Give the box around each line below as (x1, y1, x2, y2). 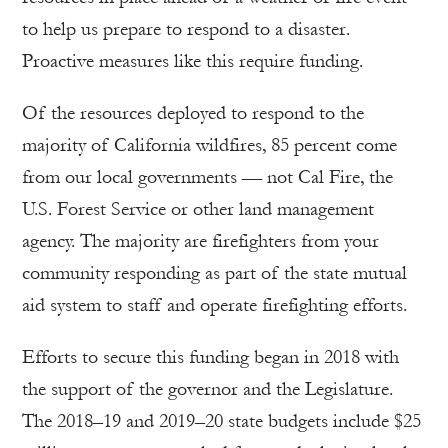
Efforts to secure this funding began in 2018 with (22, 345, 399, 368)
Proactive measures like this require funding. (22, 49, 363, 72)
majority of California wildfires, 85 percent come (22, 133, 397, 156)
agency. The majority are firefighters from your (22, 229, 379, 252)
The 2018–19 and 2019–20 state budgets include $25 (22, 409, 421, 432)
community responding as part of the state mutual (22, 261, 407, 284)
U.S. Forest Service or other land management (22, 197, 374, 220)
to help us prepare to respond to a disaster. (22, 17, 350, 40)
